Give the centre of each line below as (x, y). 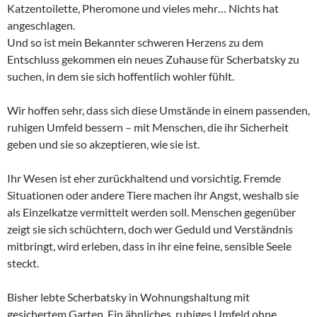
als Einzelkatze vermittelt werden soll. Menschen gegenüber (151, 212)
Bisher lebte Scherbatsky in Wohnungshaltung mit (128, 296)
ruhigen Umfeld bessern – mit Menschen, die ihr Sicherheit (148, 127)
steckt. (23, 263)
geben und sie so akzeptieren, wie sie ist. (103, 144)
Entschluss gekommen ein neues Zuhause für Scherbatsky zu (153, 59)
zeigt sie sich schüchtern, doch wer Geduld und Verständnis (150, 229)
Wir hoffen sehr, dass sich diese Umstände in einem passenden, (158, 110)
